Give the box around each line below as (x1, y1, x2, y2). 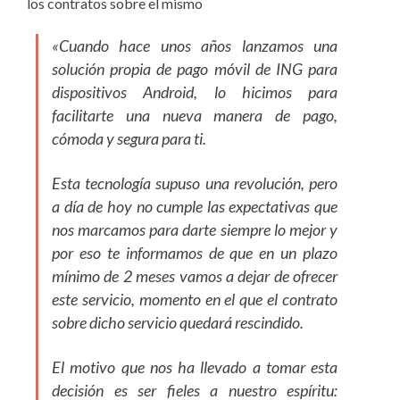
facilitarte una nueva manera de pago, (52, 105, 337, 126)
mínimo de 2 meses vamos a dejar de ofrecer (52, 266, 337, 287)
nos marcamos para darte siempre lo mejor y (52, 220, 337, 240)
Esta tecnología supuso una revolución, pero (52, 173, 337, 194)
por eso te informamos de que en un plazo (52, 243, 337, 263)
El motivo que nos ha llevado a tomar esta (52, 357, 337, 378)
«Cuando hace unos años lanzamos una (52, 36, 337, 56)
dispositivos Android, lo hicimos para (52, 82, 337, 103)
